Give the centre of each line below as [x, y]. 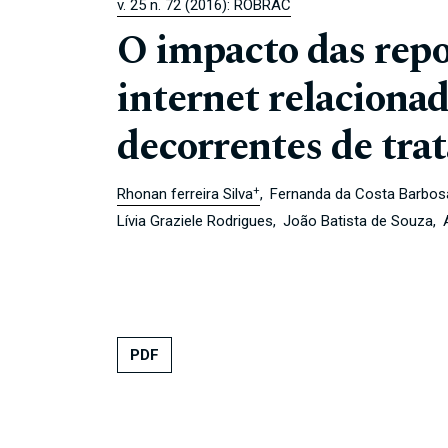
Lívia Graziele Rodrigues [195, 221]
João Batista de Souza [358, 221]
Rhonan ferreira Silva [185, 194]
